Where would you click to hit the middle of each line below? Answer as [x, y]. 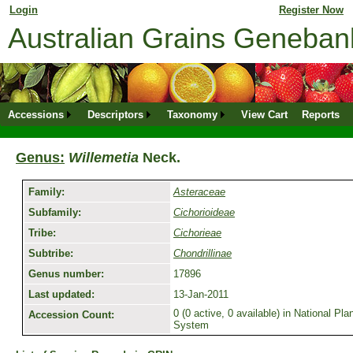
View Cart [264, 115]
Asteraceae [199, 191]
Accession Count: [71, 314]
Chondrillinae [203, 253]
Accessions [35, 115]
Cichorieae [197, 232]
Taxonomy [192, 115]
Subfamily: [55, 212]
